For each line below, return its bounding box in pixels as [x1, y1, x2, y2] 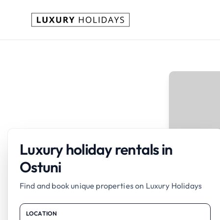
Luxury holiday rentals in [20, 140, 173, 159]
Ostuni [20, 158, 61, 176]
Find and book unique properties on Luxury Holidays [20, 181, 202, 191]
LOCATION [26, 210, 57, 217]
